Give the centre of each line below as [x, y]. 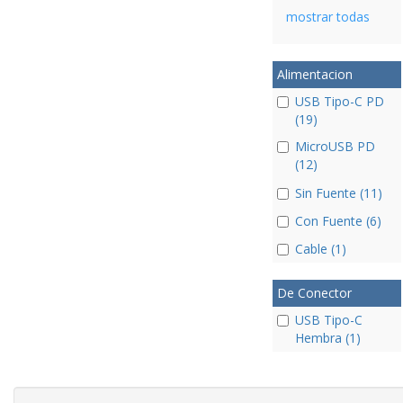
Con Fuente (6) [338, 220]
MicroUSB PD [335, 147]
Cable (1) [320, 249]
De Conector [314, 293]
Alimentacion [314, 75]
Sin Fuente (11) [338, 193]
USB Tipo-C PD [339, 102]
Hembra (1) [327, 338]
